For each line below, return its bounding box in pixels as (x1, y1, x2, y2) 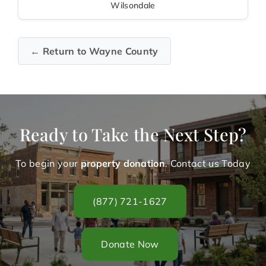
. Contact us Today (165, 157, 251, 170)
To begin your (15, 157, 81, 170)
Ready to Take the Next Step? (19, 123, 247, 146)
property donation (80, 157, 166, 170)
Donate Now (101, 238, 159, 251)
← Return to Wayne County (30, 45, 159, 58)
